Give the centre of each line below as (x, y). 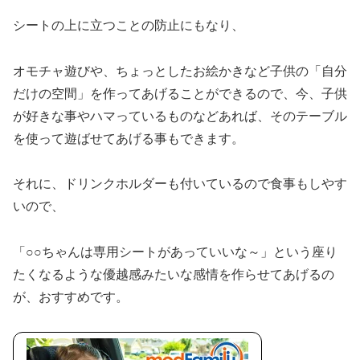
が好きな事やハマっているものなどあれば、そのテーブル (180, 116)
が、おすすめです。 (71, 297)
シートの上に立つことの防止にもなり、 (129, 25)
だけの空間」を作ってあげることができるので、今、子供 (180, 93)
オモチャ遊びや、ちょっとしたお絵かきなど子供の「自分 (180, 71)
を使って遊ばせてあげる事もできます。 (129, 138)
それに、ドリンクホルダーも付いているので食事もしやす (180, 184)
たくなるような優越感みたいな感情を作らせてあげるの (174, 275)
